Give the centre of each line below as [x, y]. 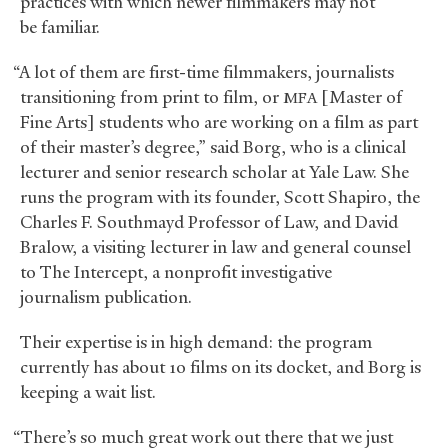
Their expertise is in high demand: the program [196, 342]
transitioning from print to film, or [151, 97]
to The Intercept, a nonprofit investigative [176, 272]
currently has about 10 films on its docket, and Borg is [220, 367]
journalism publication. [106, 297]
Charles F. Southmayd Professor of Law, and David [209, 222]
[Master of [359, 97]
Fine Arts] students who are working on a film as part [219, 122]
